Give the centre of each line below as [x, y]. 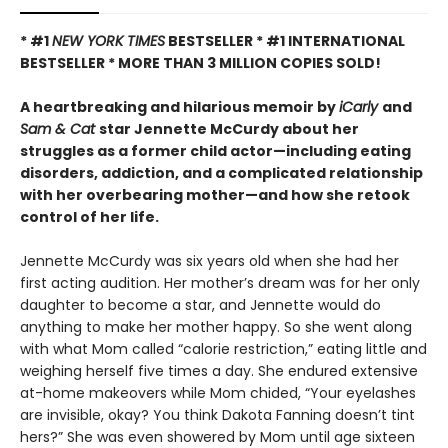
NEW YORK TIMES [108, 41]
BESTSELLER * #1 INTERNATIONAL [285, 41]
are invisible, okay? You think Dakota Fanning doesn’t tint [217, 415]
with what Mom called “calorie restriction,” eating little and [223, 349]
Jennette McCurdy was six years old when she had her [209, 261]
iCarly [360, 107]
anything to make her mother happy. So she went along [216, 327]
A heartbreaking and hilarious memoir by [179, 107]
